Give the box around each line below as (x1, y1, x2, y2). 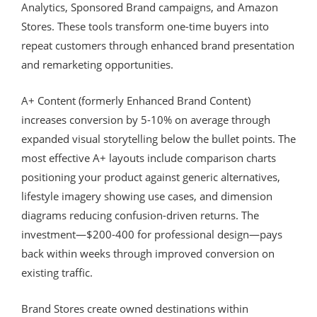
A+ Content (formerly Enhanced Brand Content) (21, 93, 250, 108)
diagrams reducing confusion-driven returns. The (21, 207, 259, 222)
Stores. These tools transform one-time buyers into (21, 18, 269, 33)
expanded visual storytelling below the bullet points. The (21, 131, 296, 146)
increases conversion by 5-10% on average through (21, 112, 270, 127)
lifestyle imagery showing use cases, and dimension (21, 188, 272, 203)
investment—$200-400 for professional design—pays (21, 226, 282, 241)
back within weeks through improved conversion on (21, 246, 275, 260)
